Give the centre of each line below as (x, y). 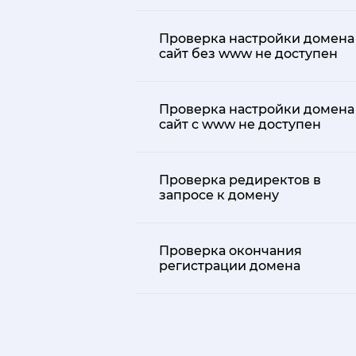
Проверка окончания (230, 251)
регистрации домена (230, 266)
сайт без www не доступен (248, 54)
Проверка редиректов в (240, 180)
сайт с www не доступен (240, 124)
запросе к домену (219, 195)
